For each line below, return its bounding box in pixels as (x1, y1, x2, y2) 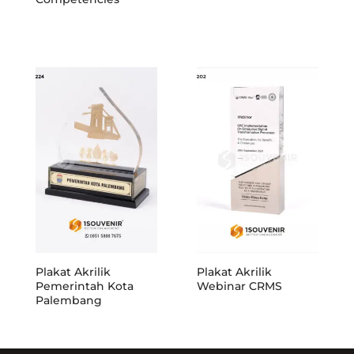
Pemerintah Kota (36, 278, 134, 293)
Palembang (36, 292, 102, 307)
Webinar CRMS (197, 278, 282, 293)
